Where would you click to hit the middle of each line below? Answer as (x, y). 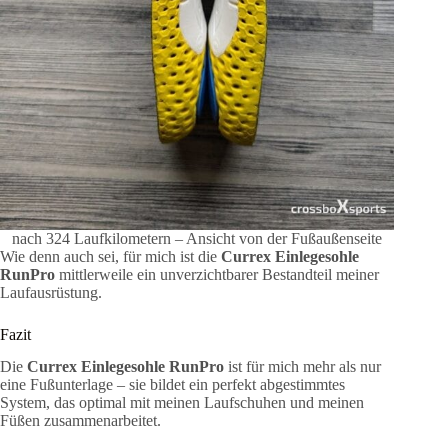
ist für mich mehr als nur (302, 367)
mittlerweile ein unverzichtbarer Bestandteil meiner (217, 274)
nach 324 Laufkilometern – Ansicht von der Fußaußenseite (197, 238)
